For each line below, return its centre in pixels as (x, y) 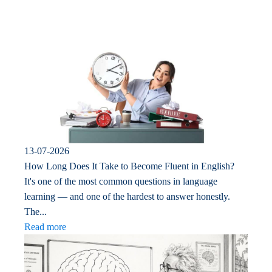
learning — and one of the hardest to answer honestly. (127, 196)
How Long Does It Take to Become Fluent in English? (129, 166)
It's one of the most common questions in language (121, 181)
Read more (45, 226)
